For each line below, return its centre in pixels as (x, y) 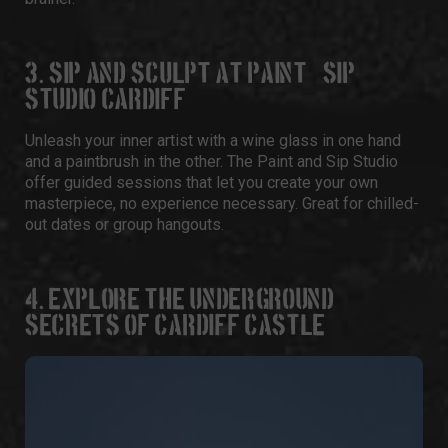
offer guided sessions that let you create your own (201, 182)
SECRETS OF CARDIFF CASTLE (175, 326)
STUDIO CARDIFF (106, 100)
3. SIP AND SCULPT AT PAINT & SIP (190, 74)
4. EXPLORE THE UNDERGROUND (180, 300)
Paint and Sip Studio (327, 161)
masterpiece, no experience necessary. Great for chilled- (222, 203)
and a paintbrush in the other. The (141, 161)
